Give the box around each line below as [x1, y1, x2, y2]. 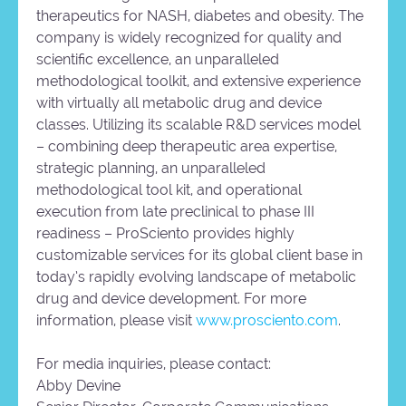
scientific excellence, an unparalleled [36, 51, 279, 69]
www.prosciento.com [196, 312, 338, 330]
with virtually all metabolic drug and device [36, 94, 322, 112]
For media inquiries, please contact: [36, 355, 271, 373]
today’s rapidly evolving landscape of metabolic [36, 268, 356, 286]
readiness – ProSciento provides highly [36, 225, 295, 243]
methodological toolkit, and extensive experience [36, 72, 361, 91]
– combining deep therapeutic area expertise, [36, 138, 337, 156]
